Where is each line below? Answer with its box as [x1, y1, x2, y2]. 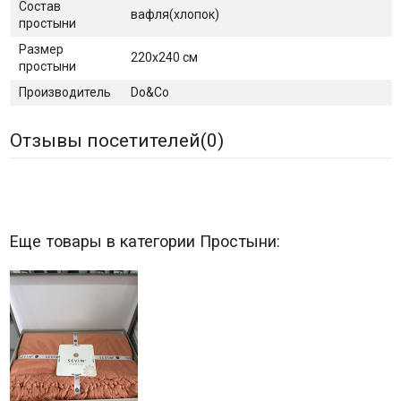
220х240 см [130, 49, 198, 64]
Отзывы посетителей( [9, 129, 207, 151]
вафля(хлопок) [130, 6, 219, 21]
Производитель [18, 84, 111, 99]
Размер [18, 41, 64, 56]
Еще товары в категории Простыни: [9, 231, 280, 251]
